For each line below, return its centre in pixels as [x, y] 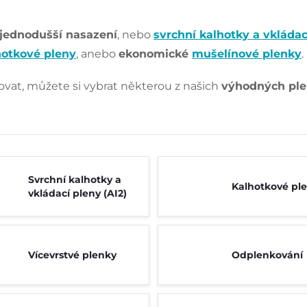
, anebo [97, 54]
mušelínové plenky [247, 54]
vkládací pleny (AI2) [77, 193]
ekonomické [155, 54]
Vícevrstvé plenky [72, 255]
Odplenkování [267, 255]
